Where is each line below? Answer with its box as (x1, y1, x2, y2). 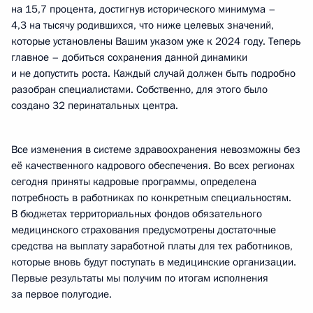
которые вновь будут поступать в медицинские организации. (11, 255, 296, 269)
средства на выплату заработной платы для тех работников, (11, 239, 293, 253)
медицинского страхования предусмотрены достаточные (11, 223, 276, 237)
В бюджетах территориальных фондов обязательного (11, 207, 262, 221)
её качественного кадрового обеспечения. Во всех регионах (11, 159, 295, 173)
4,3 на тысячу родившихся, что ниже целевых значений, (11, 18, 274, 32)
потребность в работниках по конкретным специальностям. (11, 191, 291, 205)
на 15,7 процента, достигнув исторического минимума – (11, 2, 276, 16)
